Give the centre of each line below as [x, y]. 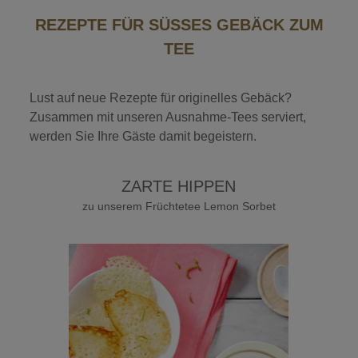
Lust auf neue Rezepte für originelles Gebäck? [161, 97]
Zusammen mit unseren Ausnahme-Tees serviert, [168, 117]
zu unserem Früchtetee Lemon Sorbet [179, 206]
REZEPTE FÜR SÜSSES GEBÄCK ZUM [179, 24]
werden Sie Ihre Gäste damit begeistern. [143, 136]
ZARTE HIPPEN [179, 186]
